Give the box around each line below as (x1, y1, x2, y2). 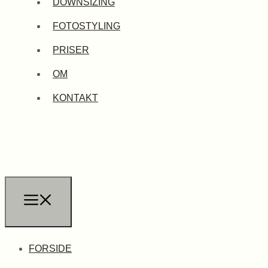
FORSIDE (29, 243, 72, 254)
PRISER (53, 45, 89, 55)
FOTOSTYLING (53, 21, 120, 31)
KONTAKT (53, 93, 98, 103)
